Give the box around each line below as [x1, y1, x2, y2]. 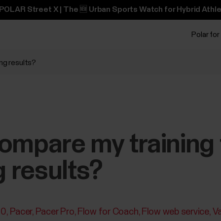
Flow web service [142, 207, 209, 217]
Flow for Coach [77, 207, 139, 217]
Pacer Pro [35, 207, 74, 217]
